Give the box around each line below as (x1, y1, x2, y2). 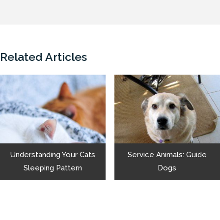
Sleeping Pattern (24, 164, 82, 173)
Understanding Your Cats (10, 150, 96, 160)
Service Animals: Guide (127, 150, 207, 160)
